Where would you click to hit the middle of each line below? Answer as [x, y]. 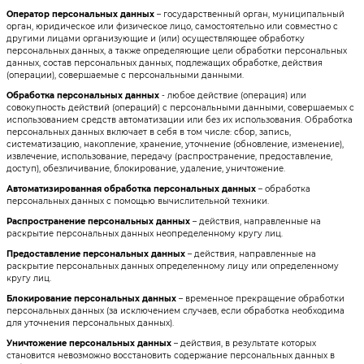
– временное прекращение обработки [260, 298]
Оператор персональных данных [80, 14]
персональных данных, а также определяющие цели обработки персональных [176, 50]
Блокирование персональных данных [91, 298]
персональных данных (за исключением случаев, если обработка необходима [175, 310]
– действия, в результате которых [243, 343]
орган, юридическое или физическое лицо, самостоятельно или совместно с [172, 26]
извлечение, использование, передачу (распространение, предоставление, [169, 156]
